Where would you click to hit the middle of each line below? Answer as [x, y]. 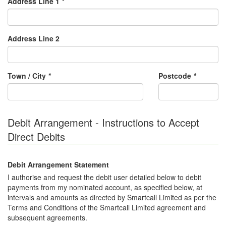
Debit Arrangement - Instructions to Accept [103, 122]
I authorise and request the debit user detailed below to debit [104, 177]
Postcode [176, 76]
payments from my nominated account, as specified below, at [56, 187]
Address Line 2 [34, 38]
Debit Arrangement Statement [58, 164]
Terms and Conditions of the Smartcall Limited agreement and [107, 207]
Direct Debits [36, 136]
